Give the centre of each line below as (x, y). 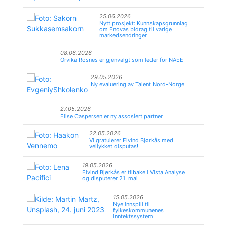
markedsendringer (123, 35)
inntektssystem (133, 216)
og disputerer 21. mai (110, 178)
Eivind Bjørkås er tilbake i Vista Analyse (133, 172)
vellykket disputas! (114, 146)
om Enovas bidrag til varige (135, 29)
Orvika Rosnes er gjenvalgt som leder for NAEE (122, 60)
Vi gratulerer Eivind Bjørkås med (131, 140)
